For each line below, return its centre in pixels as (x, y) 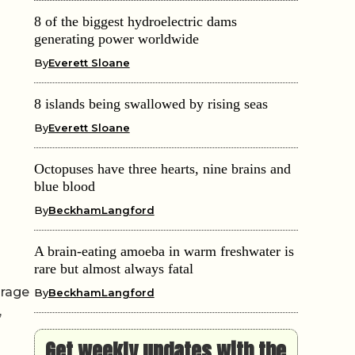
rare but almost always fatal (113, 268)
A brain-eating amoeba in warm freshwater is (164, 251)
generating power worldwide (116, 38)
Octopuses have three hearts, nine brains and (162, 168)
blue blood (64, 186)
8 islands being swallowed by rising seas (151, 103)
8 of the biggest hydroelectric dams (135, 21)
